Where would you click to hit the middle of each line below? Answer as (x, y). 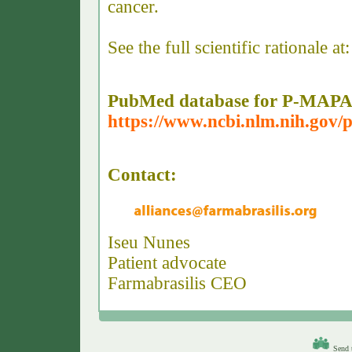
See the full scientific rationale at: (229, 48)
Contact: (145, 175)
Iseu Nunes (149, 242)
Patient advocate (167, 263)
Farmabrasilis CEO (177, 283)
